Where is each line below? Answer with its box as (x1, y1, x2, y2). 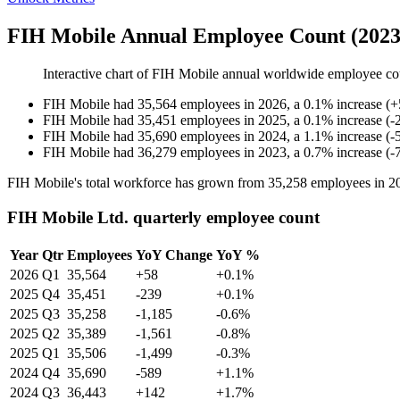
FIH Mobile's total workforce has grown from (7, 175, 268, 191)
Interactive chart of (43, 66, 152, 82)
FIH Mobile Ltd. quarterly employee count (7, 207, 320, 227)
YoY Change (136, 246, 212, 262)
